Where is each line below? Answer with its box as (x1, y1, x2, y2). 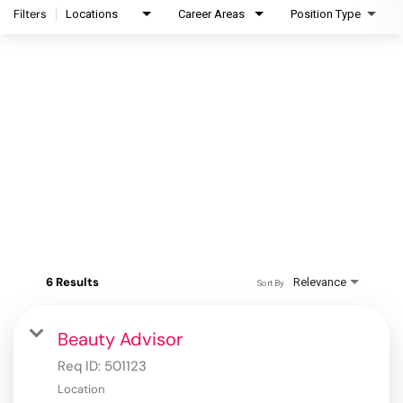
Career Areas (178, 7, 245, 22)
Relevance (293, 275, 346, 290)
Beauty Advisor (58, 327, 183, 352)
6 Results (46, 274, 99, 291)
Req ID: (58, 357, 104, 376)
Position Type (291, 7, 361, 22)
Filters (13, 6, 47, 22)
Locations (66, 7, 118, 22)
